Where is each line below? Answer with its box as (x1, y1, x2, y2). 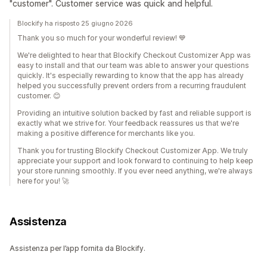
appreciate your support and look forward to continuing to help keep (17, 156, 253, 166)
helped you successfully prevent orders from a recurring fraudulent (17, 81, 246, 91)
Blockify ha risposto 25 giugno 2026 (17, 19, 133, 28)
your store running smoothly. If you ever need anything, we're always (17, 166, 253, 176)
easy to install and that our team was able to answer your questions (17, 61, 249, 70)
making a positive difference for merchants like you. (17, 129, 195, 138)
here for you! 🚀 (17, 176, 69, 186)
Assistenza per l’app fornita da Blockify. (10, 244, 145, 253)
